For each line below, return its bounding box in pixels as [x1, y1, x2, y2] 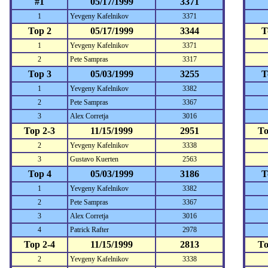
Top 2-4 [24, 239, 55, 249]
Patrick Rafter [70, 226, 109, 234]
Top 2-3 [24, 126, 55, 136]
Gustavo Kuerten [70, 155, 118, 163]
